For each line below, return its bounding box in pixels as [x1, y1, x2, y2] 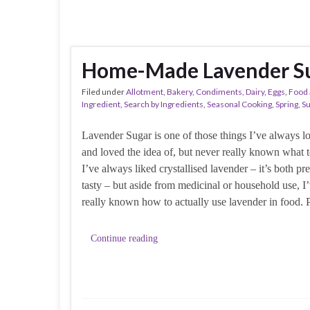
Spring [275, 98, 298, 109]
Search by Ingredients [124, 98, 203, 109]
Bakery [167, 86, 192, 97]
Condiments [196, 86, 242, 97]
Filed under [82, 86, 126, 97]
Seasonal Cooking [207, 98, 272, 109]
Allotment [126, 86, 163, 97]
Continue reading [91, 232, 158, 244]
